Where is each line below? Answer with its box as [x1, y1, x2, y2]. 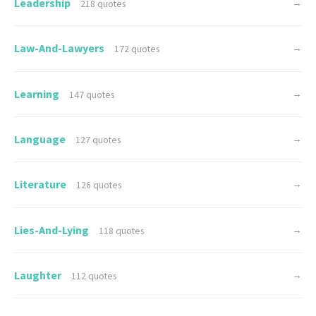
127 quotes [75, 134, 121, 147]
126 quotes [76, 179, 122, 192]
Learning [14, 86, 61, 101]
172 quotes [114, 43, 160, 56]
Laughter [14, 268, 63, 283]
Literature [14, 177, 68, 192]
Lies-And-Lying [14, 222, 91, 237]
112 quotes [71, 270, 117, 283]
